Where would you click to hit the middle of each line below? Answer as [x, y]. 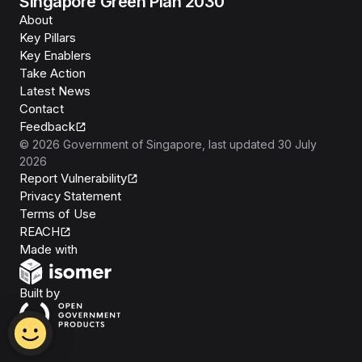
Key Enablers [55, 55]
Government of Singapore [133, 144]
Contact [42, 109]
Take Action [53, 73]
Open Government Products [137, 292]
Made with [48, 249]
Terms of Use [58, 214]
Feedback [47, 126]
